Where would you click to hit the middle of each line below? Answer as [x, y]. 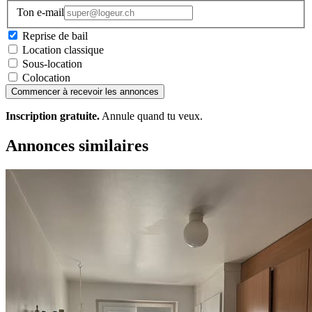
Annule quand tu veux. [151, 116]
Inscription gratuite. [53, 116]
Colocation [46, 77]
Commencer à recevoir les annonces [85, 91]
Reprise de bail [55, 36]
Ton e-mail [40, 12]
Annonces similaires [77, 145]
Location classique [63, 49]
